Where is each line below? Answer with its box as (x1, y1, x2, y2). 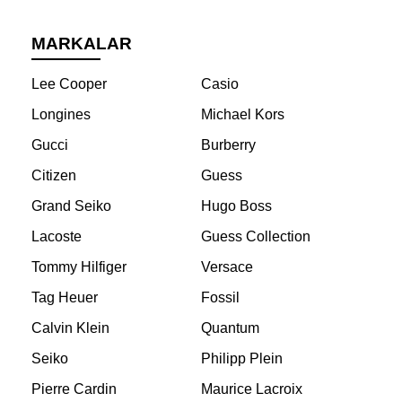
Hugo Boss (200, 198, 272, 214)
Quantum (200, 320, 259, 336)
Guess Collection (200, 229, 310, 245)
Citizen (31, 168, 76, 184)
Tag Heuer (31, 290, 98, 306)
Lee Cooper (31, 76, 107, 92)
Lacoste (31, 229, 82, 245)
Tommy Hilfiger (31, 259, 127, 275)
